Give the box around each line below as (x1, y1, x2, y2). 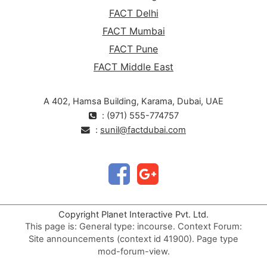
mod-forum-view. (97, 246, 170, 257)
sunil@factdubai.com (100, 124, 186, 135)
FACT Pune (109, 42, 158, 55)
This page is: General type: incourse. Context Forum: (25, 221, 242, 232)
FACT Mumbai (102, 24, 165, 37)
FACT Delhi (108, 7, 159, 19)
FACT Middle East (94, 60, 173, 73)
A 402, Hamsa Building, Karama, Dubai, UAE (44, 95, 223, 107)
